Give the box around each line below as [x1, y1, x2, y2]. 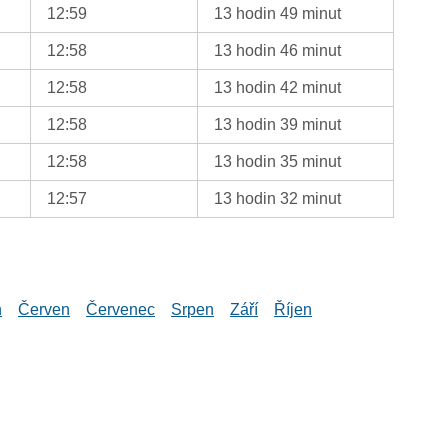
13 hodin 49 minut [214, 4, 342, 22]
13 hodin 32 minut [214, 189, 342, 207]
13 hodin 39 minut [214, 115, 342, 133]
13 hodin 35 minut [214, 152, 342, 170]
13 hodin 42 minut [214, 78, 342, 96]
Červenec [86, 300, 156, 318]
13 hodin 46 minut [214, 41, 342, 59]
